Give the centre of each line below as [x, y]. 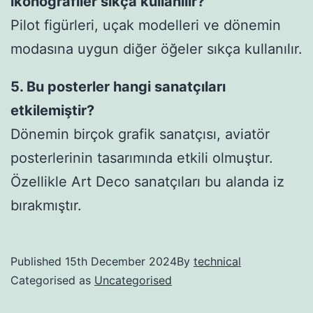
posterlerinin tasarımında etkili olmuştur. [142, 158]
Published [38, 261]
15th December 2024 [121, 261]
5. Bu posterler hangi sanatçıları [118, 86]
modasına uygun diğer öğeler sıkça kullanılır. [156, 49]
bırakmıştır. [46, 205]
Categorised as [52, 280]
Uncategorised [133, 280]
